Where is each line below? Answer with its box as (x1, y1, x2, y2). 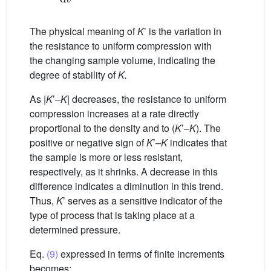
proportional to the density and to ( (30, 120, 175, 135)
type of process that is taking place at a (30, 207, 195, 222)
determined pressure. (30, 222, 120, 237)
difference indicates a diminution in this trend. (30, 178, 223, 193)
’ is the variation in (144, 24, 221, 38)
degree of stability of (30, 67, 118, 82)
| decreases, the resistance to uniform (67, 91, 226, 106)
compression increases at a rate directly (30, 106, 199, 120)
